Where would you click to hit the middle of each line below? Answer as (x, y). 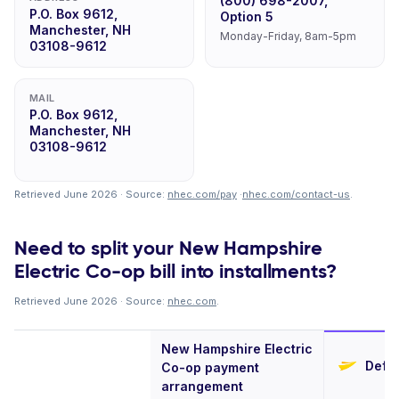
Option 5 (247, 16)
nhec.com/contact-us (296, 194)
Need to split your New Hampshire (168, 248)
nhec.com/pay (202, 194)
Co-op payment (210, 367)
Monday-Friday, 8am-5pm (288, 36)
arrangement (202, 386)
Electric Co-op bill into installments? (175, 271)
